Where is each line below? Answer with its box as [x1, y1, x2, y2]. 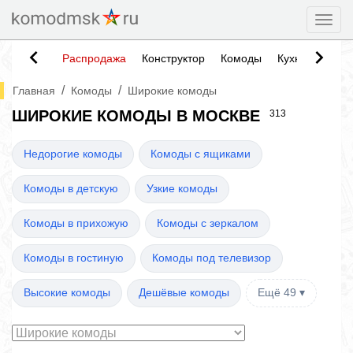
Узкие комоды [147, 183, 217, 195]
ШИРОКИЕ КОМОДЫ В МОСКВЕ [12, 107, 260, 124]
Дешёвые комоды [139, 287, 229, 299]
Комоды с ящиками [150, 148, 251, 160]
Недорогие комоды [24, 148, 122, 160]
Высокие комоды [24, 287, 110, 299]
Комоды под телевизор [152, 252, 271, 264]
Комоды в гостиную [24, 252, 124, 264]
